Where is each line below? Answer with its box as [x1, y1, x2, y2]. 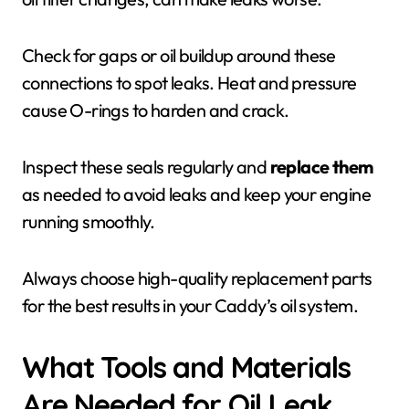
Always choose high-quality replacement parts [22, 267, 372, 289]
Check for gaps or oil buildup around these [22, 44, 336, 67]
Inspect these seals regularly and [22, 155, 270, 178]
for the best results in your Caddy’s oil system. [22, 294, 359, 317]
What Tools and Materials [22, 349, 351, 385]
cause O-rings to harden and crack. [22, 99, 289, 121]
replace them [269, 155, 373, 178]
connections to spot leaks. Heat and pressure [22, 71, 357, 94]
